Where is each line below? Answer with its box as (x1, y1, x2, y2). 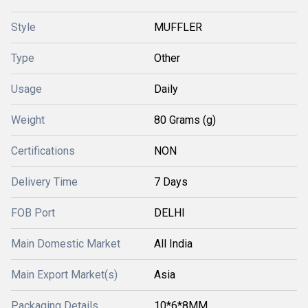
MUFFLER (154, 21, 202, 34)
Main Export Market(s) (11, 268, 118, 281)
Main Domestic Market (11, 237, 120, 250)
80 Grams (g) (154, 113, 216, 126)
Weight (11, 113, 45, 126)
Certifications (11, 144, 75, 157)
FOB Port (11, 206, 55, 219)
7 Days (154, 175, 188, 188)
